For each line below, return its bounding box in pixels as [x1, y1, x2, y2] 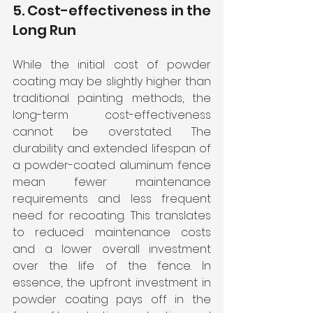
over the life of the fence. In [13, 258, 211, 275]
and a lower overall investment [13, 241, 211, 258]
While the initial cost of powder [13, 57, 211, 73]
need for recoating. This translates [13, 208, 211, 224]
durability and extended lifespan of [13, 140, 211, 157]
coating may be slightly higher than [13, 73, 211, 90]
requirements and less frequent [13, 191, 211, 208]
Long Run [13, 20, 76, 41]
